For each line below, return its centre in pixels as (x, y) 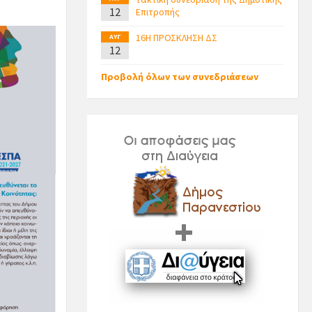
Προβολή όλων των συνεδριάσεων (179, 76)
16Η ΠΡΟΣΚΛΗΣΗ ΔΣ (176, 37)
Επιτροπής (157, 11)
